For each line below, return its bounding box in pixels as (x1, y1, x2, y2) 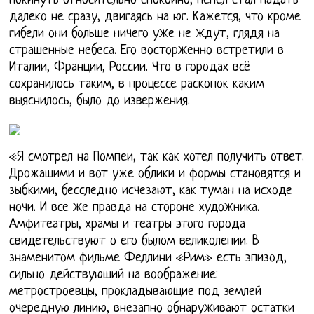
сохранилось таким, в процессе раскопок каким (9, 77, 265, 93)
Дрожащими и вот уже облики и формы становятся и (9, 167, 301, 182)
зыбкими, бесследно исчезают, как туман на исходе (9, 184, 293, 199)
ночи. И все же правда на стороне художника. (9, 200, 260, 216)
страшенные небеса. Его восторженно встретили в (9, 43, 285, 59)
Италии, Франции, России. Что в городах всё (9, 60, 251, 76)
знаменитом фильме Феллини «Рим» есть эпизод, (9, 251, 287, 266)
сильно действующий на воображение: (9, 268, 219, 283)
